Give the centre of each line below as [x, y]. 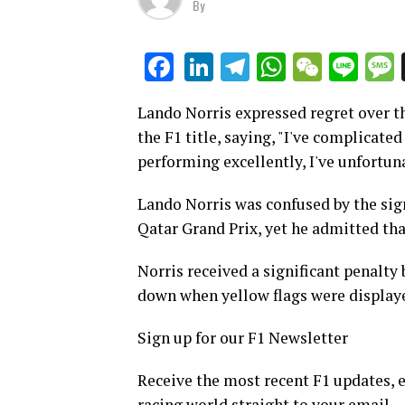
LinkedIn [266, 67]
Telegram [308, 67]
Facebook [234, 67]
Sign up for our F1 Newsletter [243, 338]
